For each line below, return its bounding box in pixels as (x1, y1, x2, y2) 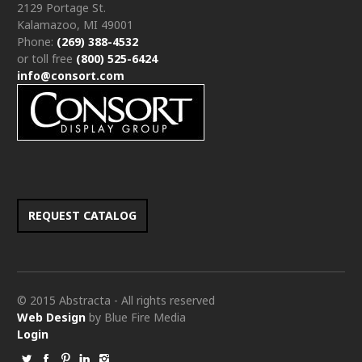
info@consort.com (17, 68, 124, 83)
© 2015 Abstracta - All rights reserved (17, 293, 215, 308)
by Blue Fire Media (86, 309, 186, 325)
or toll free (17, 51, 76, 66)
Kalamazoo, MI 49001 (17, 17, 133, 32)
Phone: (17, 34, 57, 49)
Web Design (17, 309, 86, 325)
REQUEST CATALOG (28, 208, 137, 223)
